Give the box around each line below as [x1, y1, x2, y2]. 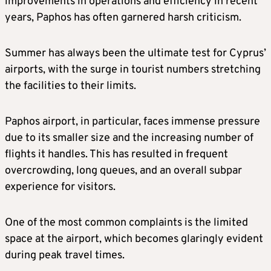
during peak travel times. [5, 248, 127, 263]
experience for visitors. [5, 180, 116, 194]
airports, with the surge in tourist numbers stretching [5, 62, 261, 77]
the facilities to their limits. [5, 79, 136, 93]
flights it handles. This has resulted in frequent [5, 147, 228, 162]
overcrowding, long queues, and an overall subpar [5, 163, 242, 178]
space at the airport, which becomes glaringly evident [5, 232, 263, 246]
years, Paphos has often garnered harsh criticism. [5, 10, 241, 25]
